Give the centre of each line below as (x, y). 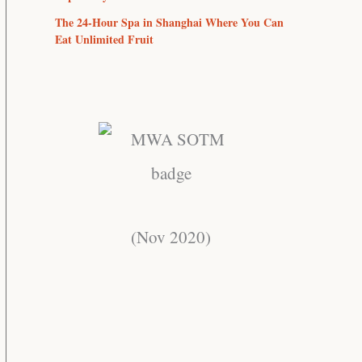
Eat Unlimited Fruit (104, 39)
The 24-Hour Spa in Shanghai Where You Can (169, 22)
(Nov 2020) (171, 237)
